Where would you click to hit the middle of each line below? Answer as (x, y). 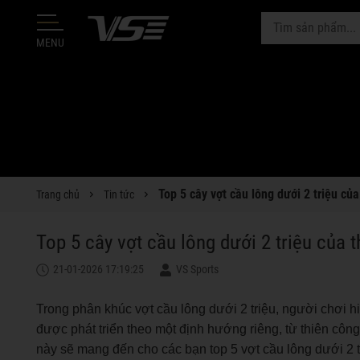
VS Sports (197, 269)
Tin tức (119, 194)
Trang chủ (58, 194)
